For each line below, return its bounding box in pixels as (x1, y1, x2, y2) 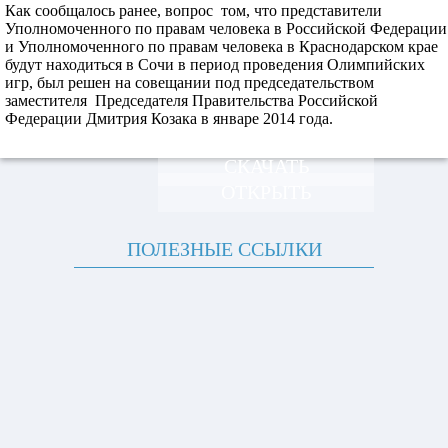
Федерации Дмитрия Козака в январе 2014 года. (5, 110, 333, 127)
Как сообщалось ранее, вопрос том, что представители (5, 2, 382, 19)
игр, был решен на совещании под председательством (5, 74, 374, 91)
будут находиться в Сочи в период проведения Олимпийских (5, 56, 425, 73)
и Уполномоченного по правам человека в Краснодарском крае (5, 38, 438, 55)
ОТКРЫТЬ (221, 181, 311, 203)
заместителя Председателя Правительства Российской (5, 92, 378, 109)
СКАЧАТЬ (223, 155, 309, 177)
